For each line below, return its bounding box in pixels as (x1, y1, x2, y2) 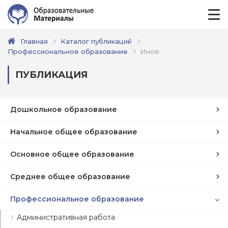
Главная (20, 37, 48, 45)
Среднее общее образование (10, 172, 130, 181)
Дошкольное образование (10, 104, 117, 114)
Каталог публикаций (61, 37, 132, 45)
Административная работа (17, 213, 115, 222)
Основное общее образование (10, 149, 134, 159)
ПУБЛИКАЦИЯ (15, 69, 88, 80)
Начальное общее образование (10, 127, 137, 136)
